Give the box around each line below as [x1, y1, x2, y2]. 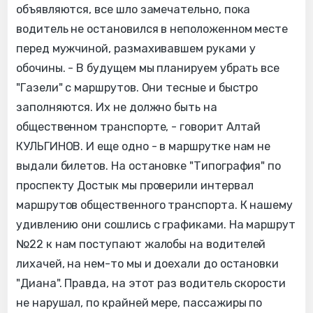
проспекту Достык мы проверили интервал [16, 179, 254, 193]
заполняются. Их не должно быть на [16, 101, 217, 115]
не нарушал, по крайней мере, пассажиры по [16, 296, 263, 310]
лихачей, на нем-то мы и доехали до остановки [16, 257, 279, 271]
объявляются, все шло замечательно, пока [16, 3, 251, 17]
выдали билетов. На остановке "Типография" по [16, 159, 282, 173]
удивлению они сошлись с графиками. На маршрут [16, 218, 296, 232]
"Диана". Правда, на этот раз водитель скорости [16, 277, 286, 291]
